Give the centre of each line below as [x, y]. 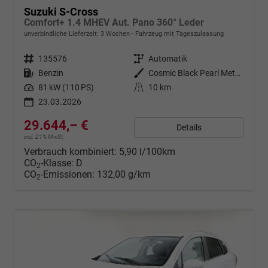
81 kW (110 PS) [66, 87]
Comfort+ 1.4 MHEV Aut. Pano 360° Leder [114, 22]
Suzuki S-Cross [61, 11]
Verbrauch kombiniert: [71, 151]
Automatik [168, 58]
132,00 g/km [124, 174]
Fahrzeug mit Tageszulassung [179, 33]
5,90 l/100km [147, 151]
